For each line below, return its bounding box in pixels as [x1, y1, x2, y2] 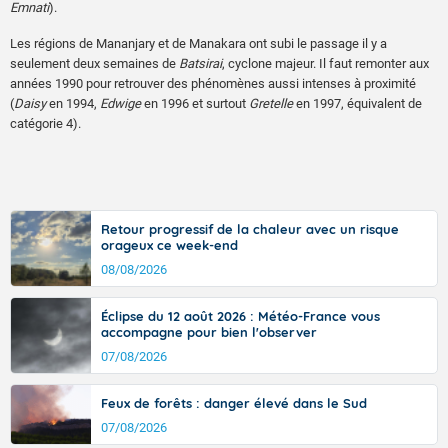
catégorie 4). [10, 115, 81, 131]
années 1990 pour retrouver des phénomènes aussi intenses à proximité [10, 75, 416, 91]
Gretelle [249, 95, 293, 111]
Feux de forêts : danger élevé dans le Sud [101, 394, 367, 411]
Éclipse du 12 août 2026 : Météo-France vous [101, 307, 380, 324]
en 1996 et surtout [141, 95, 249, 111]
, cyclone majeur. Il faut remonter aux [222, 55, 429, 71]
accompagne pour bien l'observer [101, 323, 317, 340]
